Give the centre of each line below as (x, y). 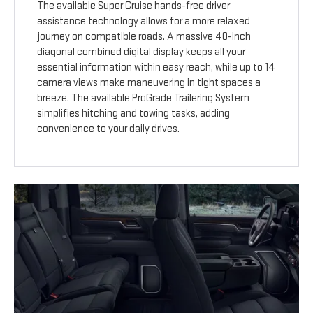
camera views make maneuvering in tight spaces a (149, 83)
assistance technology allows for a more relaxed (144, 22)
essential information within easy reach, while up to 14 (156, 68)
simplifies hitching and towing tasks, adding (134, 114)
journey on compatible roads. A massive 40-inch (144, 37)
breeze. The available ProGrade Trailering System (144, 99)
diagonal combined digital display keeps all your (141, 52)
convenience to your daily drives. (109, 129)
